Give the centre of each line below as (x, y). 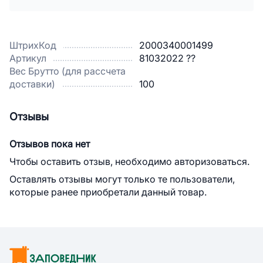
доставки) (32, 84)
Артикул (28, 58)
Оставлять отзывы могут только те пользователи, (122, 179)
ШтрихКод (33, 45)
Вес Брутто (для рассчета (68, 71)
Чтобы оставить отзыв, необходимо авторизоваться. (129, 162)
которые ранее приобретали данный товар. (108, 192)
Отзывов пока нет (50, 144)
